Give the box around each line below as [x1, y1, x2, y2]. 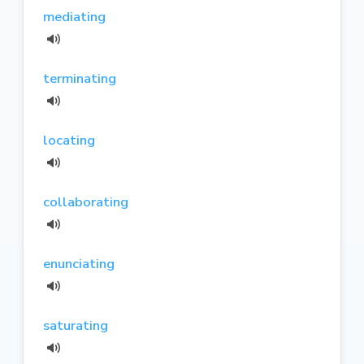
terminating [43, 68, 116, 88]
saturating [43, 315, 108, 335]
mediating [43, 6, 106, 26]
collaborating [43, 192, 128, 211]
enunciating [43, 253, 115, 273]
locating [43, 130, 95, 149]
